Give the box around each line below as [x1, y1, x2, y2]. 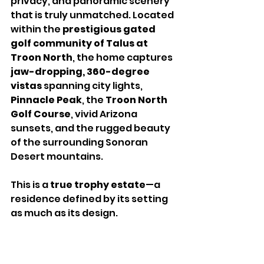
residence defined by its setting [11, 192, 170, 206]
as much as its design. [11, 206, 118, 220]
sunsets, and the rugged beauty [11, 121, 172, 136]
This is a [11, 178, 50, 192]
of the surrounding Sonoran [11, 136, 150, 150]
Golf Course [11, 107, 71, 121]
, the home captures [72, 51, 174, 65]
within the [11, 22, 62, 37]
